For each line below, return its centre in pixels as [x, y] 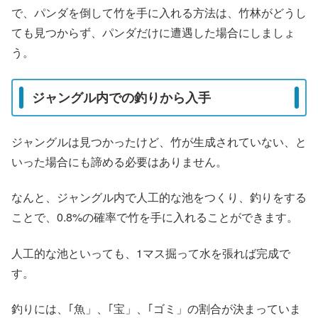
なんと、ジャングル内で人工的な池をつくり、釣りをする [159, 197]
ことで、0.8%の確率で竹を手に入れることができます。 [155, 217]
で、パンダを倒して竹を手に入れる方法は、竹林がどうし [159, 13]
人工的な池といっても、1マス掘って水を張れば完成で [151, 253]
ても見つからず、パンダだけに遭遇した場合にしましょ [153, 33]
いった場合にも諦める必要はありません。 [119, 161]
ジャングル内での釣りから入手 [121, 98]
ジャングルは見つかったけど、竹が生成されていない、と [159, 141]
